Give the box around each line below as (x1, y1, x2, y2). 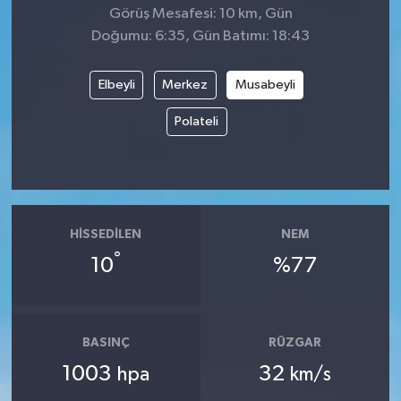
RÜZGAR (269, 337, 322, 349)
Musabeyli (235, 77, 295, 91)
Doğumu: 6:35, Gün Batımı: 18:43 (91, 29, 310, 44)
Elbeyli (98, 77, 135, 91)
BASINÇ (81, 337, 130, 349)
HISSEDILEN (70, 228, 142, 241)
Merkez (162, 77, 209, 91)
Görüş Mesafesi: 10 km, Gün (108, 6, 293, 21)
